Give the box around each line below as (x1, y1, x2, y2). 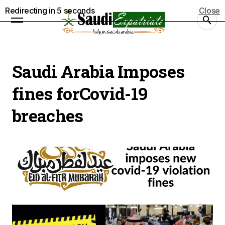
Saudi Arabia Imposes (12, 60, 185, 82)
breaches (12, 104, 83, 127)
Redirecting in (5, 6, 57, 16)
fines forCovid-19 (12, 82, 148, 104)
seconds (61, 6, 95, 16)
